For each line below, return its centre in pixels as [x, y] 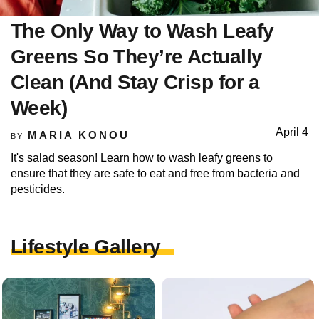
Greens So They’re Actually [137, 56]
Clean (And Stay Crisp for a [135, 82]
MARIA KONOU [78, 135]
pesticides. [38, 189]
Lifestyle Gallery [86, 246]
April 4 [292, 132]
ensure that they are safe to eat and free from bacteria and [155, 173]
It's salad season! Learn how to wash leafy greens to [142, 157]
